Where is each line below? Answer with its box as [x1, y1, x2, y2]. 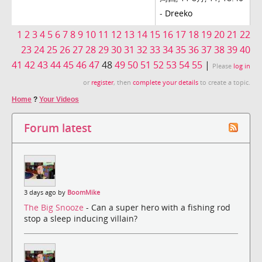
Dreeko [165, 7, 192, 19]
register [91, 78, 113, 87]
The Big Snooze [24, 202, 86, 213]
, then [113, 78, 133, 87]
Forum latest [24, 120, 91, 135]
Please [212, 61, 233, 70]
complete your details [133, 78, 198, 87]
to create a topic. [198, 78, 250, 87]
